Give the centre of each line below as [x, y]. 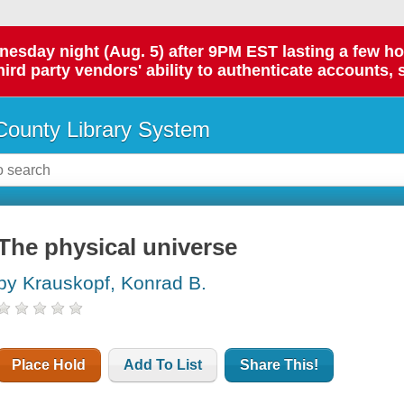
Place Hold [49, 365]
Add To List [163, 365]
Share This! [280, 365]
